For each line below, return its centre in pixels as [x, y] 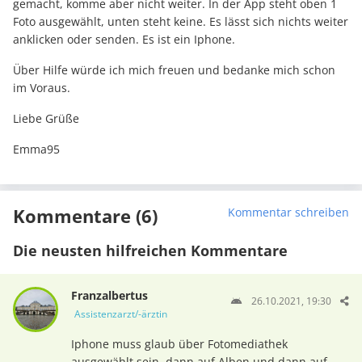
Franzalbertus [109, 296]
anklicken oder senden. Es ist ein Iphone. [124, 40]
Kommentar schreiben [288, 213]
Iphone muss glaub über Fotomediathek [179, 344]
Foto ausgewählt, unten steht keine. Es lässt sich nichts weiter [181, 22]
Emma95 [36, 149]
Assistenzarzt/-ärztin [120, 314]
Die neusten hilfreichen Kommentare [150, 251]
